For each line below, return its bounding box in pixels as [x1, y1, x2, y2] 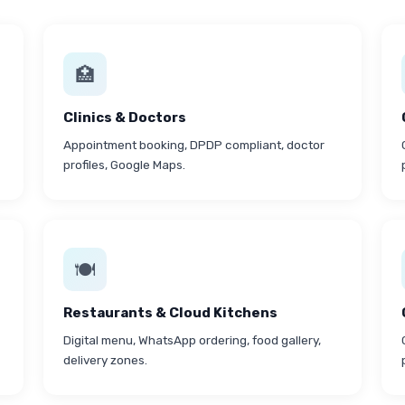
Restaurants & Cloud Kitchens [63, 305, 278, 321]
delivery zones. [63, 353, 147, 367]
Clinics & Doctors [63, 109, 186, 126]
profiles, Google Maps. [63, 157, 185, 172]
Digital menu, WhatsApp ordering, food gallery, [63, 333, 321, 347]
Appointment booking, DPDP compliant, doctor [63, 137, 325, 152]
